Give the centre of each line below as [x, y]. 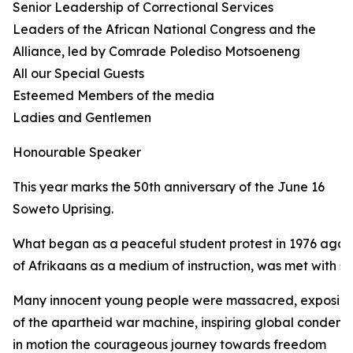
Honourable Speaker [77, 152]
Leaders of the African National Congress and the [164, 29]
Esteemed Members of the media [115, 95]
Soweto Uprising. [65, 209]
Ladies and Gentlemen [82, 117]
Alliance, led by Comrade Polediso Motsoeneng [156, 51]
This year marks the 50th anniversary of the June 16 [169, 187]
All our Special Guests [80, 73]
